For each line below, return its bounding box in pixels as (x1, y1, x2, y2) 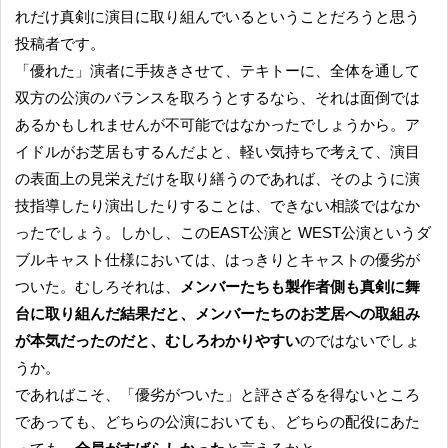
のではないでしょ (300, 332, 420, 350)
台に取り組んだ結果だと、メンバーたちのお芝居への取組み (15, 305, 420, 323)
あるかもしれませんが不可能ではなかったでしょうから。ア (15, 116, 420, 134)
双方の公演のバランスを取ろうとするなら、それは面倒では (15, 89, 420, 107)
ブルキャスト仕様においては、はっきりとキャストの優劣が (15, 251, 420, 269)
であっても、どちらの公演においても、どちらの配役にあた (15, 413, 420, 431)
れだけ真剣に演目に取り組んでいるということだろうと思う (15, 8, 420, 26)
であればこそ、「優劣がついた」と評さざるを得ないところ (15, 386, 420, 404)
